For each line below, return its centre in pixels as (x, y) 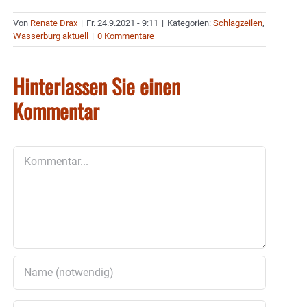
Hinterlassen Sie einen (97, 86)
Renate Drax (54, 23)
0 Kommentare (126, 36)
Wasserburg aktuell (51, 36)
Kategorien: (190, 23)
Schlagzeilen (238, 23)
